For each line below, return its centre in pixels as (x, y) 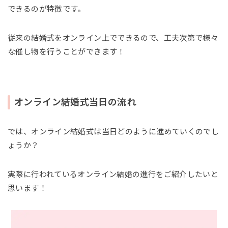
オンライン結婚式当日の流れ (75, 102)
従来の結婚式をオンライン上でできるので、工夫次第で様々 (113, 38)
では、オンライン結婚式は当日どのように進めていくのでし (113, 131)
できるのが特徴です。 (47, 9)
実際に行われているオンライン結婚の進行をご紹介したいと (113, 174)
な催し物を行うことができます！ (66, 51)
